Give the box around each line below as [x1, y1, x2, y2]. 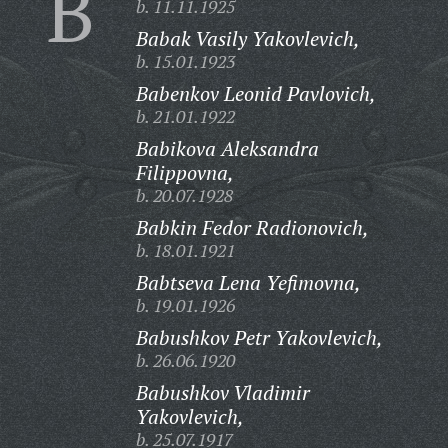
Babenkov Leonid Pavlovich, [135, 80, 376, 107]
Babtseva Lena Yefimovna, [135, 269, 361, 296]
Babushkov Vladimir [135, 379, 310, 406]
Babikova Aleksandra [135, 135, 319, 162]
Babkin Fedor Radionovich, [135, 214, 369, 241]
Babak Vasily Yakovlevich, [135, 25, 360, 52]
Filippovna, [135, 159, 234, 186]
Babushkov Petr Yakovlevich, [135, 324, 383, 351]
